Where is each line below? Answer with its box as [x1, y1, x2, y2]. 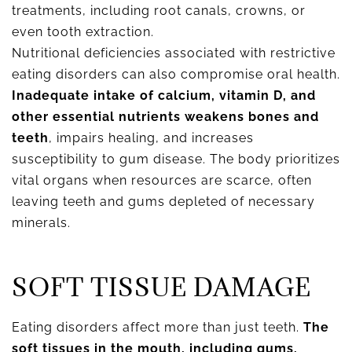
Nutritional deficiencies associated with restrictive [12, 46, 335, 60]
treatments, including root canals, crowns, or [12, 3, 306, 18]
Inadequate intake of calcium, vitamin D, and [12, 88, 316, 103]
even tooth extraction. [12, 24, 154, 39]
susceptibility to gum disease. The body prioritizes [12, 152, 340, 167]
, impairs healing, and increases [49, 130, 254, 145]
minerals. [12, 215, 71, 230]
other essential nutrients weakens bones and [12, 109, 319, 124]
